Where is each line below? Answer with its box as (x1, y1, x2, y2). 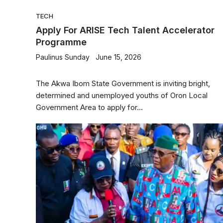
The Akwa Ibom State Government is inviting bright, (36, 79, 210, 88)
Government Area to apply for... (36, 103, 143, 112)
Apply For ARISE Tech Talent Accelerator (36, 25, 215, 35)
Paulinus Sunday (36, 53, 90, 61)
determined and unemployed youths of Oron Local (36, 91, 208, 100)
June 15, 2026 (96, 53, 141, 61)
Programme (36, 37, 87, 47)
